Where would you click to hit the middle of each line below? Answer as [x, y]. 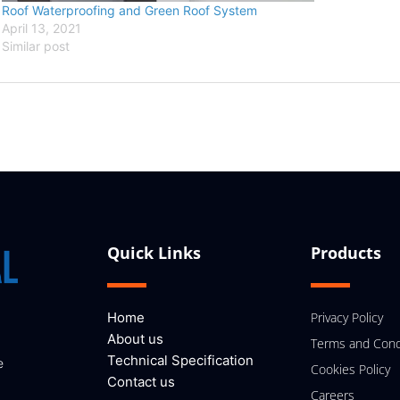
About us [135, 338]
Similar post [36, 46]
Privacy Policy [347, 317]
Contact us [141, 381]
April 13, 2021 [42, 28]
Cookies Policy [350, 369]
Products [346, 252]
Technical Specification [180, 360]
